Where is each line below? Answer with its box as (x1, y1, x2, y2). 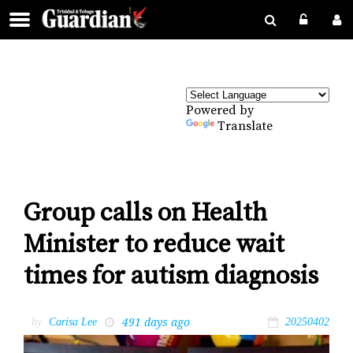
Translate (217, 118, 273, 134)
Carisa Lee (49, 315, 97, 328)
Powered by (186, 102, 254, 118)
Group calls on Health (24, 198, 267, 230)
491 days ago (122, 314, 190, 329)
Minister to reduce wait (24, 229, 284, 262)
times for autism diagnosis (24, 261, 318, 293)
